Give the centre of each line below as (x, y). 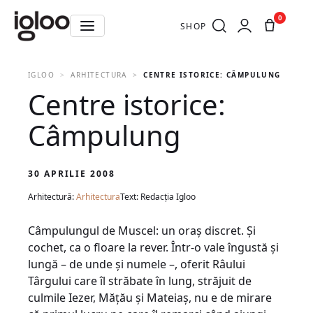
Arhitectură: (52, 197)
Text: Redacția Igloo (158, 197)
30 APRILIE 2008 (72, 174)
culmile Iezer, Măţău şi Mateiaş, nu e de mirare (150, 298)
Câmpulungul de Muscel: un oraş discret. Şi (142, 231)
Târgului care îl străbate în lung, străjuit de (140, 281)
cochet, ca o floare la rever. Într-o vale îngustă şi (153, 247)
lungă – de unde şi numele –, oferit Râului (137, 264)
